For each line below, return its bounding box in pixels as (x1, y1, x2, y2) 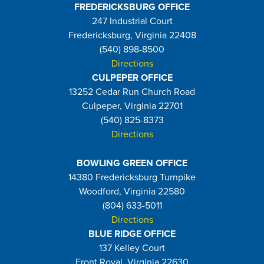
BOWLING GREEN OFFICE (77, 157, 187, 169)
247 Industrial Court (91, 15, 173, 27)
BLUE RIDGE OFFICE (88, 227, 176, 240)
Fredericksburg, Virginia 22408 (68, 29, 196, 41)
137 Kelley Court (99, 242, 165, 254)
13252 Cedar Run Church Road (69, 85, 195, 98)
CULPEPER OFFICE (91, 71, 173, 84)
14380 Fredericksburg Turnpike (68, 171, 196, 183)
